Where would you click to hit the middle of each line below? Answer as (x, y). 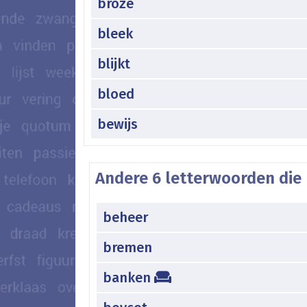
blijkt (114, 63)
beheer (125, 217)
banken (128, 277)
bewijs (118, 124)
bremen (127, 247)
